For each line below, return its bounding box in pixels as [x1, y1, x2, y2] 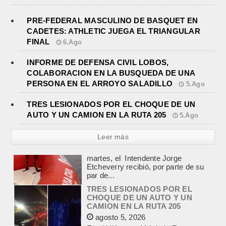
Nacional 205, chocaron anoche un [86, 205, 204, 214]
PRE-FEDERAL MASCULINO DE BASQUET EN [27, 16, 198, 25]
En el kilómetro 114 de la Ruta [86, 197, 188, 206]
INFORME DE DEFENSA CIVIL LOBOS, [27, 58, 169, 67]
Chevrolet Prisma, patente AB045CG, [86, 214, 214, 223]
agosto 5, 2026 [93, 186, 146, 195]
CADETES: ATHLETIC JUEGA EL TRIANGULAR [27, 27, 200, 36]
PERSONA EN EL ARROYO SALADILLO [27, 79, 173, 88]
